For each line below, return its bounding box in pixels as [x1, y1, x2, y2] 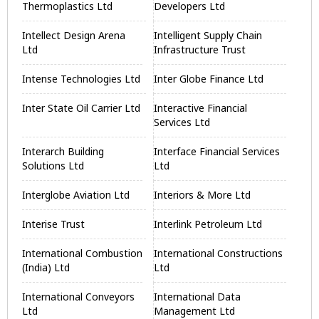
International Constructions [154, 246, 283, 260]
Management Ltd [154, 304, 236, 318]
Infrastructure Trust [154, 43, 246, 56]
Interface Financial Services [154, 145, 281, 158]
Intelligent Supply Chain [154, 28, 263, 42]
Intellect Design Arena [22, 28, 125, 42]
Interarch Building [22, 145, 104, 158]
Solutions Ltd [22, 159, 84, 172]
